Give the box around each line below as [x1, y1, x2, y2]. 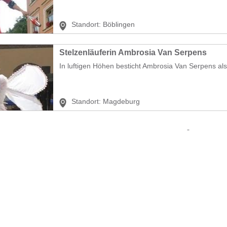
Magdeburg [103, 97, 140, 105]
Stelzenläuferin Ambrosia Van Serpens [59, 48, 207, 57]
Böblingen [103, 20, 135, 28]
